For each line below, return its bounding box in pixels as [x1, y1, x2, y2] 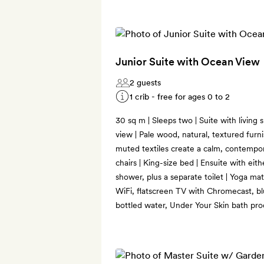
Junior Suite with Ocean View [115, 55, 260, 68]
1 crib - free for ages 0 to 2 [130, 91, 230, 101]
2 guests [130, 77, 161, 87]
